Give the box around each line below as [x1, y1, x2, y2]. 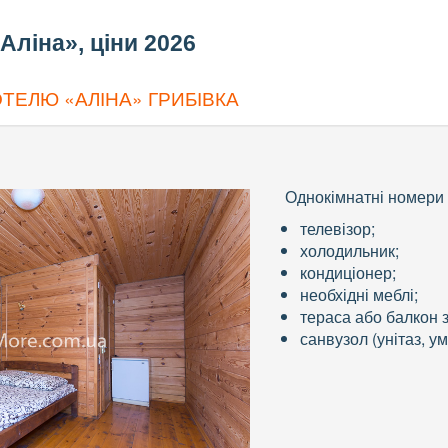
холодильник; [300, 239, 400, 263]
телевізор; [300, 217, 376, 241]
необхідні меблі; [300, 283, 419, 307]
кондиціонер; [300, 261, 397, 285]
